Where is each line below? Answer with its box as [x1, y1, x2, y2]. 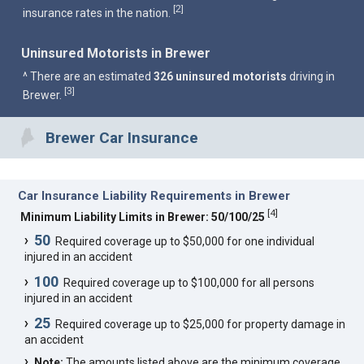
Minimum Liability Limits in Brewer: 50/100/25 [20, 210, 266, 224]
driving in [287, 70, 336, 84]
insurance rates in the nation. [23, 6, 174, 20]
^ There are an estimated [23, 70, 154, 84]
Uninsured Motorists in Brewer [21, 45, 211, 62]
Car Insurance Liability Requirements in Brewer [18, 188, 291, 204]
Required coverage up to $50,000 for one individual [50, 235, 315, 249]
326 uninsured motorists [154, 70, 288, 84]
